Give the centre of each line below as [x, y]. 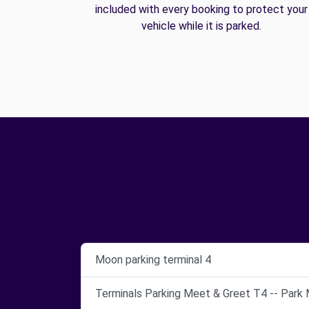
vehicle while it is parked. [201, 26]
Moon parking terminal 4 [153, 259]
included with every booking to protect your [201, 9]
